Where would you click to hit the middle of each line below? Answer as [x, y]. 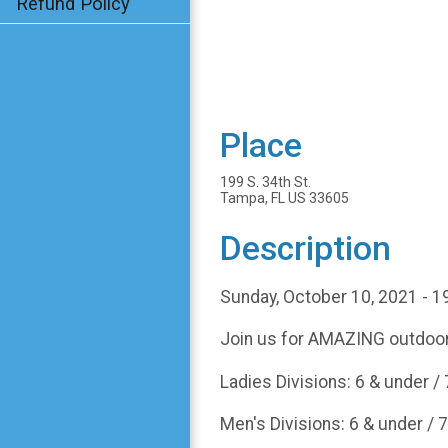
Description [305, 248]
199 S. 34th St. [265, 182]
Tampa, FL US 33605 [284, 198]
